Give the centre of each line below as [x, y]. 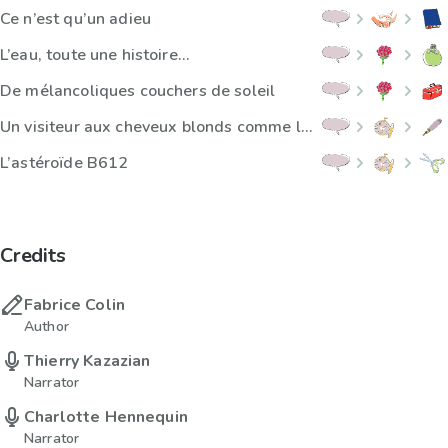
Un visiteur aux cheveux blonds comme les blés [306, 127]
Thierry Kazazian [87, 361]
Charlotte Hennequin [106, 417]
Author [46, 327]
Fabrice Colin [74, 305]
